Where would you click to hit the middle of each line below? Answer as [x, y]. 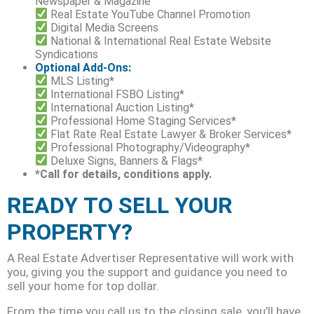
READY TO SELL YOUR [120, 205]
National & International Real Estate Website [161, 41]
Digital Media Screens [103, 27]
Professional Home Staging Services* [144, 121]
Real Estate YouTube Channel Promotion [151, 14]
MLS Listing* [81, 81]
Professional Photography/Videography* [151, 147]
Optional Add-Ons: [83, 67]
